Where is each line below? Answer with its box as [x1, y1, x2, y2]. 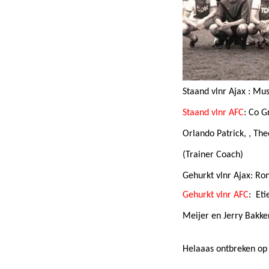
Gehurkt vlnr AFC [183, 190, 249, 200]
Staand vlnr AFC [183, 108, 244, 118]
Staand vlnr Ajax [183, 87, 246, 97]
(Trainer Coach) [183, 150, 246, 160]
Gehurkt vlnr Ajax [183, 171, 250, 181]
